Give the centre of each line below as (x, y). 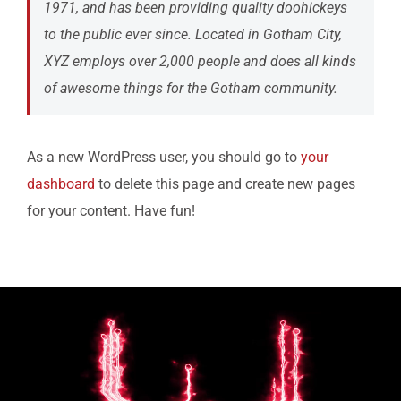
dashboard (61, 184)
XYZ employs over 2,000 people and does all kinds (200, 62)
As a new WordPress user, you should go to (164, 158)
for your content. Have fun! (111, 211)
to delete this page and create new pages (225, 184)
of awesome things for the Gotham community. (191, 89)
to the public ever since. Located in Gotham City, (193, 35)
